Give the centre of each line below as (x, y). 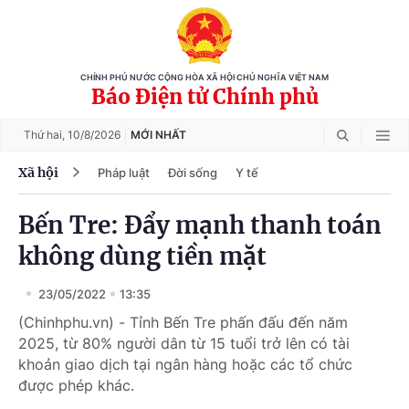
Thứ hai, (46, 135)
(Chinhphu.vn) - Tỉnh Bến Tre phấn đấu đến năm (183, 322)
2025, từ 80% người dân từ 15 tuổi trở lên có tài (184, 343)
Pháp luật (124, 172)
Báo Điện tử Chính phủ (204, 97)
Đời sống (193, 172)
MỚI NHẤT (158, 135)
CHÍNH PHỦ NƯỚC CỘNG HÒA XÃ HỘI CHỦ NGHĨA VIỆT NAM (204, 78)
